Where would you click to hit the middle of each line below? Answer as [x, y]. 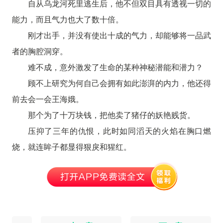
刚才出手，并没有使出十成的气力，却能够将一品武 [119, 35]
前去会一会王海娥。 [48, 99]
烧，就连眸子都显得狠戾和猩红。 [71, 146]
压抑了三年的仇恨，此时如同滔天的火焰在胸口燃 [119, 130]
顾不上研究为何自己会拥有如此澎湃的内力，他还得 [119, 83]
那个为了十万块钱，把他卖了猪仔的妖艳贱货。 [111, 114]
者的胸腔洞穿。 [40, 51]
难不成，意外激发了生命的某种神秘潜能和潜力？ [115, 67]
